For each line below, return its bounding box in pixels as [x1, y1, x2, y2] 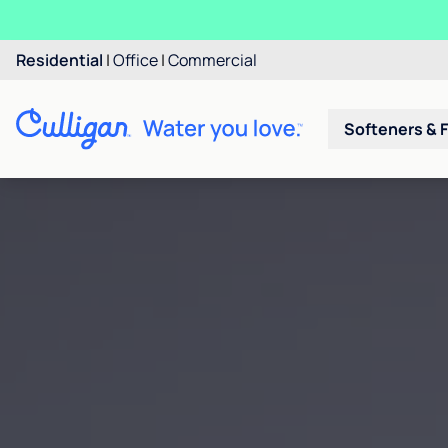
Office [113, 49, 158, 71]
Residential [16, 49, 103, 71]
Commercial [168, 49, 257, 71]
